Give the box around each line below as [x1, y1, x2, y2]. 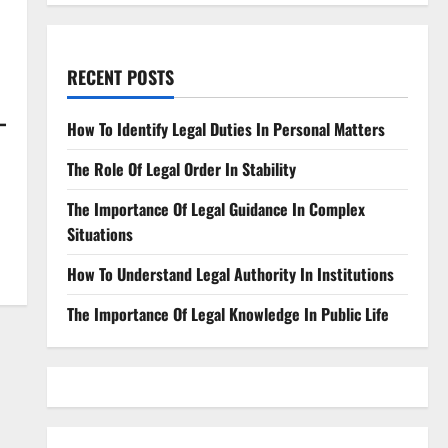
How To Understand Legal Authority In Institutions [66, 262, 394, 286]
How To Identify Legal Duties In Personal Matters [66, 117, 385, 141]
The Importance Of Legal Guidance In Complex [66, 197, 365, 221]
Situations [66, 222, 133, 246]
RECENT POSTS [66, 64, 174, 90]
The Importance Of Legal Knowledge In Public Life [66, 302, 389, 326]
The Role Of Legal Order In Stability [66, 157, 296, 181]
